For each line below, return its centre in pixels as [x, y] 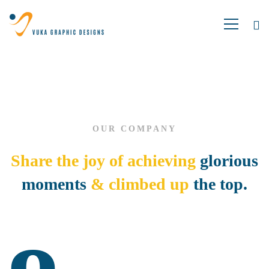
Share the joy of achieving [105, 161]
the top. [220, 184]
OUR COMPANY [134, 129]
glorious [229, 161]
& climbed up [140, 184]
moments [54, 184]
